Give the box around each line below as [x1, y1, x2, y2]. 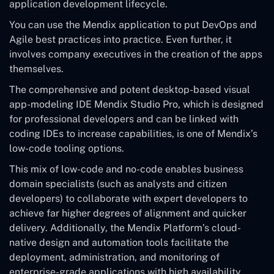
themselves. [9, 62, 64, 75]
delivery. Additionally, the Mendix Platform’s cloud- [9, 221, 241, 234]
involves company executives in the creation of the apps [9, 48, 262, 60]
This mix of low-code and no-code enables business [9, 163, 243, 175]
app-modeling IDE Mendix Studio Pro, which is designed [9, 98, 264, 110]
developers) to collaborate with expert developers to [9, 192, 248, 204]
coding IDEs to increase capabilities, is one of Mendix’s [9, 127, 257, 139]
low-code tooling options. [9, 142, 124, 154]
